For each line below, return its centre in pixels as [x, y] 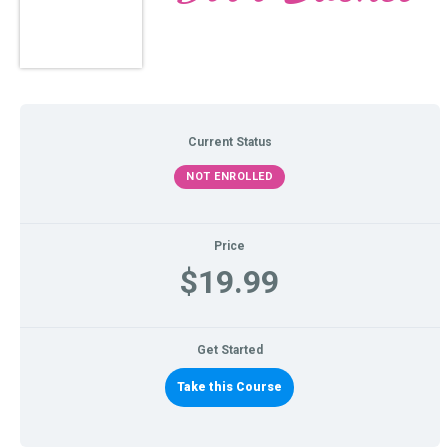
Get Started [229, 350]
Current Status [229, 142]
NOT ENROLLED [230, 177]
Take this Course [230, 387]
